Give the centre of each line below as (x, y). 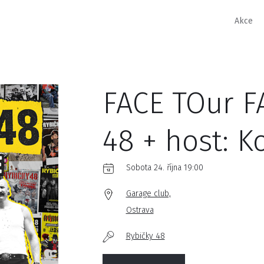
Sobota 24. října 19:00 (164, 168)
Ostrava (140, 210)
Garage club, (148, 194)
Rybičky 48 (145, 236)
